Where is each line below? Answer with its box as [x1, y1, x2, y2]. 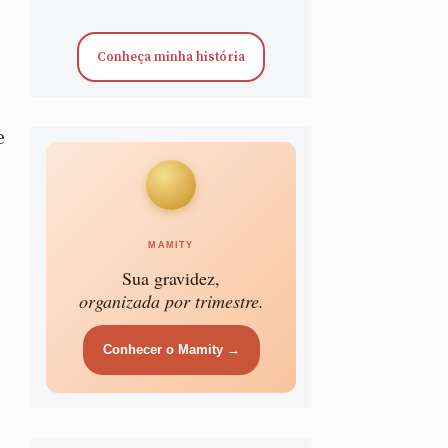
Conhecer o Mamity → [102, 341, 240, 357]
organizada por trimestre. [78, 288, 264, 313]
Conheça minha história [97, 48, 245, 65]
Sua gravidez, [122, 265, 220, 290]
